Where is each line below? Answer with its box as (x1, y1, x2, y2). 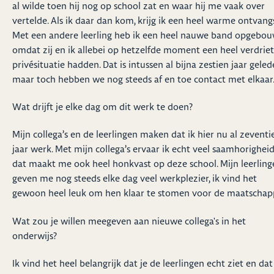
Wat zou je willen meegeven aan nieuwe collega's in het (12, 215, 246, 227)
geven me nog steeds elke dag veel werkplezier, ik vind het (12, 172, 257, 185)
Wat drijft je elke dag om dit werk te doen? (12, 101, 193, 113)
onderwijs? (12, 229, 57, 242)
